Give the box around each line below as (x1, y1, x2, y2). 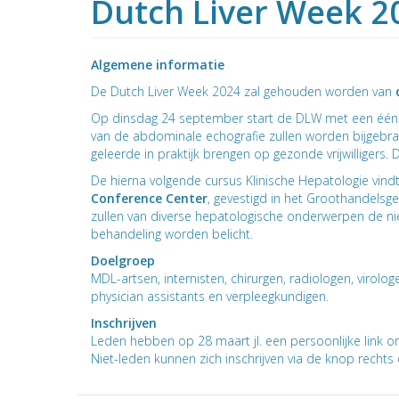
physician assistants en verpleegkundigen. (91, 288, 329, 305)
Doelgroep (91, 252, 155, 269)
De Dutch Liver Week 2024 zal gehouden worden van (91, 83, 395, 100)
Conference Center (91, 190, 208, 207)
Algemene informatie (91, 56, 224, 73)
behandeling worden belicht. (91, 225, 256, 242)
